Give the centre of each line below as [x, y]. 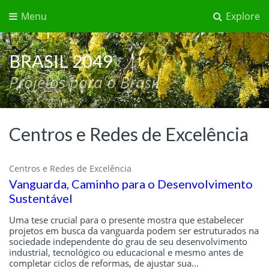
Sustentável [41, 198]
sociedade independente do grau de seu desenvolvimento [128, 241]
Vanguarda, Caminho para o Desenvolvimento [131, 183]
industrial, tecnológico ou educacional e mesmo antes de [126, 252]
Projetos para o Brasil [84, 83]
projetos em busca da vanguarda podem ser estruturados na [134, 230]
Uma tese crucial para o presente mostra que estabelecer [126, 219]
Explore [242, 16]
